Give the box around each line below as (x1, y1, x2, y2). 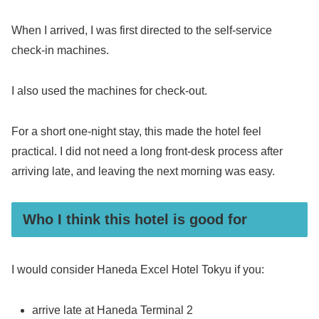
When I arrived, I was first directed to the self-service (11, 24, 272, 37)
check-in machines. (11, 44, 109, 57)
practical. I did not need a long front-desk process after (11, 145, 283, 158)
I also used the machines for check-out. (11, 85, 207, 98)
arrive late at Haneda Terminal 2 (32, 304, 194, 316)
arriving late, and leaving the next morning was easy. (11, 165, 275, 178)
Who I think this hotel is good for (23, 211, 247, 227)
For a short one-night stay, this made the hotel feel (11, 125, 261, 138)
